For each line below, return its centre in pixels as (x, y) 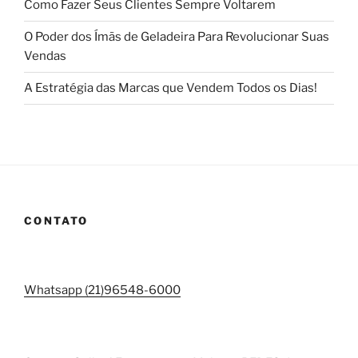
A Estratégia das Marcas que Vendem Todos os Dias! (171, 88)
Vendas (45, 56)
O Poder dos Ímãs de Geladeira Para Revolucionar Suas (177, 37)
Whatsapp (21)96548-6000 (102, 290)
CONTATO (56, 220)
